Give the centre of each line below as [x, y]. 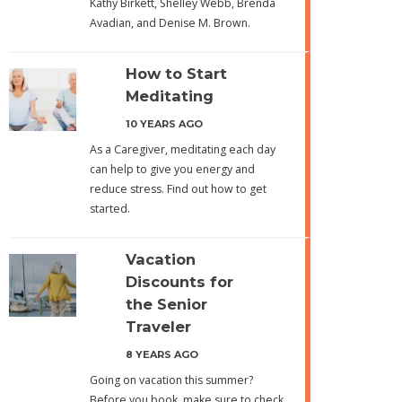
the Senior [166, 304]
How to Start [176, 73]
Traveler [158, 326]
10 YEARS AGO [164, 123]
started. [109, 208]
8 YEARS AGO [162, 354]
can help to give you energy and [172, 169]
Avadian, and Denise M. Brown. [170, 22]
